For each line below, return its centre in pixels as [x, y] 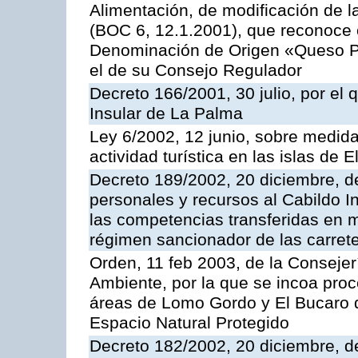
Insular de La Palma [166, 114]
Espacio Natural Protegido [189, 323]
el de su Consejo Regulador [196, 71]
